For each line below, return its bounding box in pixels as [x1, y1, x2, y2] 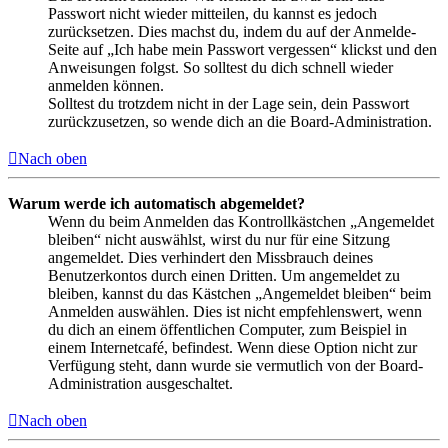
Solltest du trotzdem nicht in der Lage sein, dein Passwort [48, 94, 409, 112]
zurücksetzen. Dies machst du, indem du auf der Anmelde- [48, 22, 416, 40]
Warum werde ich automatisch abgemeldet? [8, 194, 305, 212]
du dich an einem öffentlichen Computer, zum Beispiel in [48, 320, 407, 338]
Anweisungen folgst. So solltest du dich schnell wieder [48, 58, 393, 76]
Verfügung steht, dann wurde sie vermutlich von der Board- [48, 356, 423, 374]
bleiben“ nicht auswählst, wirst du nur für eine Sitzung [48, 230, 390, 248]
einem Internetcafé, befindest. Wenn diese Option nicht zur [48, 338, 417, 356]
